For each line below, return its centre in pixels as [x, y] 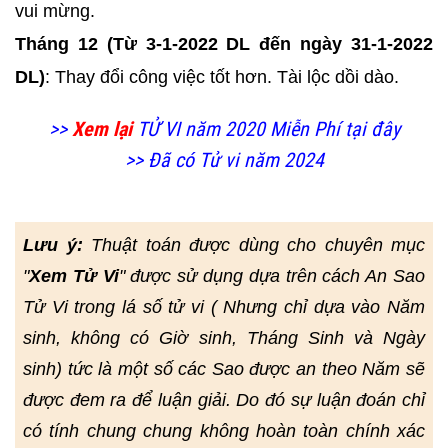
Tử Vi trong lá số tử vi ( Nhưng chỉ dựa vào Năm [224, 307]
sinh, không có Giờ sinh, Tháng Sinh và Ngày [224, 338]
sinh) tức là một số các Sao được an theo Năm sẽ [224, 369]
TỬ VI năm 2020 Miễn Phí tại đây [265, 129]
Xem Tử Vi [74, 276]
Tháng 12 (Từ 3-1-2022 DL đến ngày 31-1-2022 [224, 44]
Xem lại [101, 129]
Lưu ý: [57, 245]
